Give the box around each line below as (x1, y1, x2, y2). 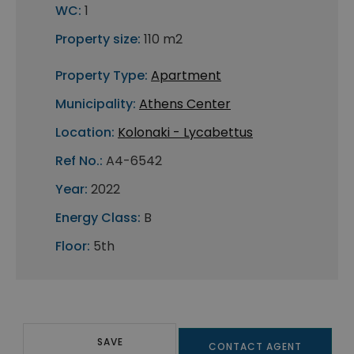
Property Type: (55, 66, 148, 85)
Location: (55, 123, 115, 142)
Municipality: (55, 95, 136, 114)
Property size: (55, 30, 141, 49)
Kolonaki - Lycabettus (118, 123, 253, 142)
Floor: (55, 237, 90, 256)
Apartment (151, 66, 221, 85)
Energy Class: (55, 209, 141, 228)
